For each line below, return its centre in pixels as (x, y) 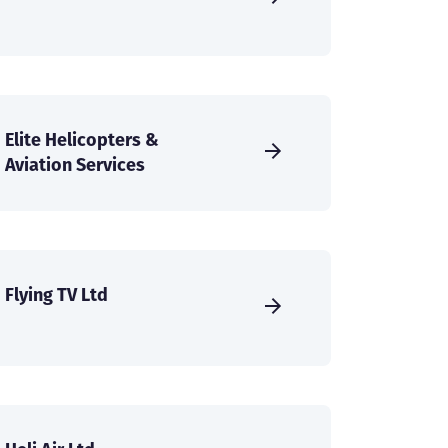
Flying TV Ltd (56, 295)
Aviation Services (75, 165)
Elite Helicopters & (82, 140)
